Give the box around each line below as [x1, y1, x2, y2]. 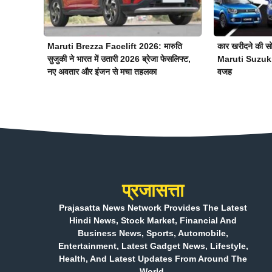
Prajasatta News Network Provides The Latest [59, 202, 247, 212]
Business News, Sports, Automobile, [78, 228, 228, 238]
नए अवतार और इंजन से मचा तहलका [47, 66, 157, 76]
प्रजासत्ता [122, 180, 184, 200]
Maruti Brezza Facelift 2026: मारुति [47, 41, 182, 51]
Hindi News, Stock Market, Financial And [69, 215, 237, 225]
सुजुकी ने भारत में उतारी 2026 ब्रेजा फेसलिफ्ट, [47, 53, 191, 64]
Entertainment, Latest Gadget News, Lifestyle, [58, 240, 248, 251]
